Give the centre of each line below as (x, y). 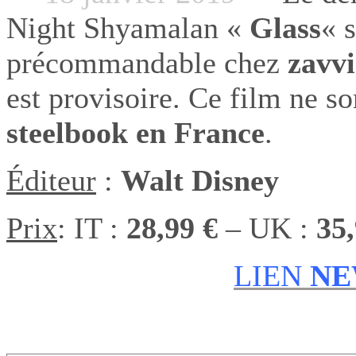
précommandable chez (143, 62)
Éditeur (51, 180)
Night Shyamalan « (128, 27)
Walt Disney (200, 180)
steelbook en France (135, 132)
